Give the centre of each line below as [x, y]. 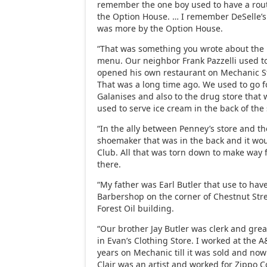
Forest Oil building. [136, 208]
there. [109, 164]
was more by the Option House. [160, 28]
